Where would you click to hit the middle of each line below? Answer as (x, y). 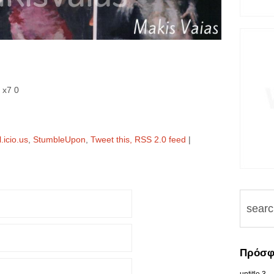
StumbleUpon (59, 140)
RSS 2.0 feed (160, 140)
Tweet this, (112, 140)
